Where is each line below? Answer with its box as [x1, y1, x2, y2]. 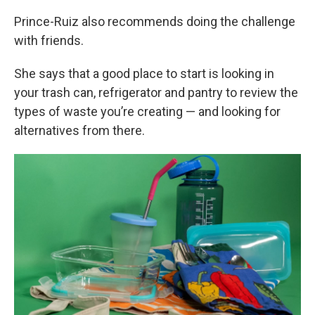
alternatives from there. [14, 123, 145, 138]
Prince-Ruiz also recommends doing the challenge [14, 14, 295, 29]
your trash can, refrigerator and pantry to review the [14, 85, 298, 100]
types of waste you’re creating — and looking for [14, 104, 281, 119]
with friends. [14, 33, 84, 48]
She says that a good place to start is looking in [14, 66, 274, 81]
